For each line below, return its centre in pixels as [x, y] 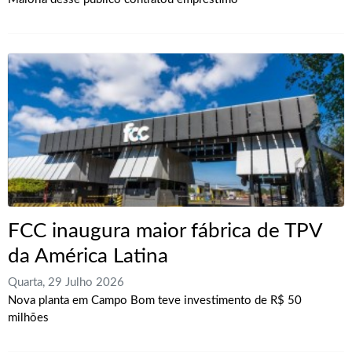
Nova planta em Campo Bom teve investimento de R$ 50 [155, 301]
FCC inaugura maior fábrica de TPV [165, 231]
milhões [28, 318]
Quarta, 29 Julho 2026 [66, 283]
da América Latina [88, 257]
